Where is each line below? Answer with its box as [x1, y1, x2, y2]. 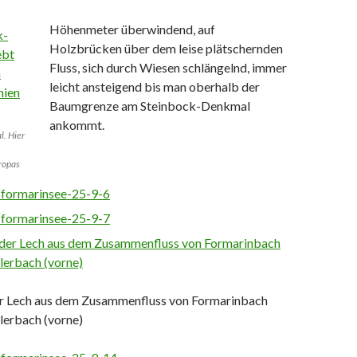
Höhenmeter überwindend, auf [49, 21, 215, 37]
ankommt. [49, 116, 104, 132]
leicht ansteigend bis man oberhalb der [49, 78, 260, 94]
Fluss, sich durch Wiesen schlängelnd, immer [49, 59, 287, 75]
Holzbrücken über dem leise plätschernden [49, 40, 283, 56]
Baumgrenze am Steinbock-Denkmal [49, 97, 250, 113]
